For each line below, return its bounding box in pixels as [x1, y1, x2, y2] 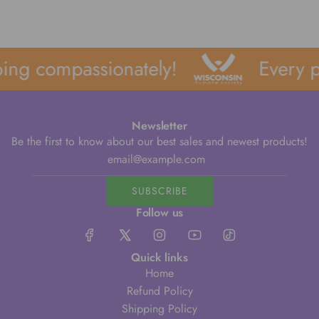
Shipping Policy [122, 300, 197, 318]
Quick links [131, 249, 188, 266]
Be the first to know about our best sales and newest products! [11, 133, 308, 150]
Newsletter [132, 117, 187, 135]
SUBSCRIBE [131, 184, 188, 199]
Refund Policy [126, 283, 193, 300]
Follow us [135, 204, 184, 221]
